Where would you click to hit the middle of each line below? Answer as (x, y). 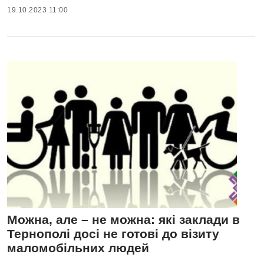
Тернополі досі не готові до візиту (113, 233)
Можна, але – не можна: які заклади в (123, 219)
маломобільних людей (78, 247)
